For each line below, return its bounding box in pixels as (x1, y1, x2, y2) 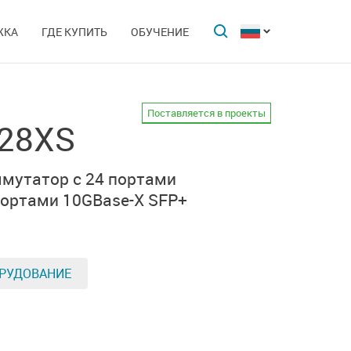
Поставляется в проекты (147, 106, 266, 120)
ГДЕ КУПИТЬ (42, 24, 107, 39)
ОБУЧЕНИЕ (131, 24, 189, 39)
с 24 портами (73, 168, 176, 190)
